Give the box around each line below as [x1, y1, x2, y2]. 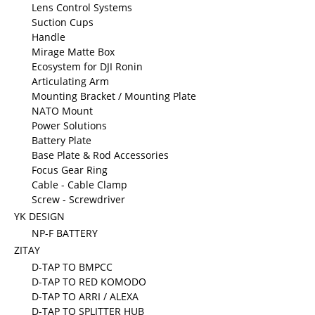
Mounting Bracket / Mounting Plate [32, 89, 196, 103]
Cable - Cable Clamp [32, 178, 127, 191]
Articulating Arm [32, 75, 109, 88]
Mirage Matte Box [32, 45, 115, 58]
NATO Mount [32, 104, 93, 117]
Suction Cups [32, 15, 94, 29]
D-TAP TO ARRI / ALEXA [32, 290, 139, 303]
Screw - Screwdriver [32, 193, 125, 206]
